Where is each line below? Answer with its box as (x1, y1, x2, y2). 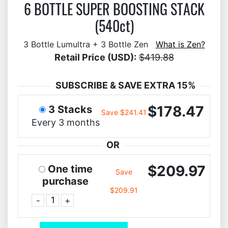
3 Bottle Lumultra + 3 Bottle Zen (23, 39, 156, 49)
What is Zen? (155, 39, 205, 49)
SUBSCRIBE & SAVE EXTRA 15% (55, 80, 195, 91)
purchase (42, 175, 89, 187)
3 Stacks (48, 103, 92, 116)
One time (47, 163, 93, 175)
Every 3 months (31, 117, 100, 128)
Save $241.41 (101, 108, 147, 117)
